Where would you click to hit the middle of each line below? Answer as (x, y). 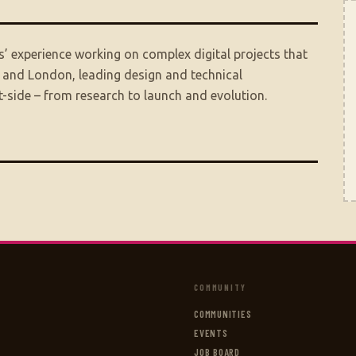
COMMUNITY (220, 288)
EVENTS (211, 333)
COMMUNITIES (223, 314)
